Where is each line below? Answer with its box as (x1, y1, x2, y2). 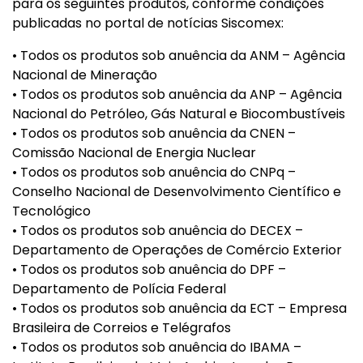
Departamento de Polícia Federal (12, 280, 226, 298)
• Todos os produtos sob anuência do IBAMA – (12, 338, 301, 357)
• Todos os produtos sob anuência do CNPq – (12, 163, 296, 181)
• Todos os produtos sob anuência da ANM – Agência (12, 46, 345, 65)
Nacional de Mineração (12, 66, 157, 84)
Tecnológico (12, 202, 91, 220)
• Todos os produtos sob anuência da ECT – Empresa (12, 299, 347, 318)
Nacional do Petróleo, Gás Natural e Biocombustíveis (12, 105, 345, 123)
